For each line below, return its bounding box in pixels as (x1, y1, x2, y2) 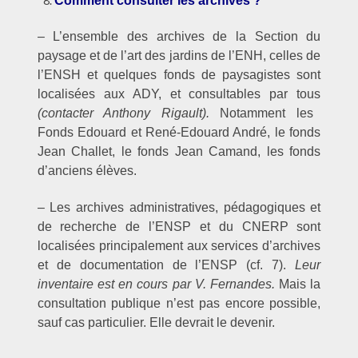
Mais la (274, 276, 321, 291)
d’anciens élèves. (37, 164, 137, 178)
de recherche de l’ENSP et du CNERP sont (37, 219, 321, 233)
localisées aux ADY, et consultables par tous (37, 87, 321, 101)
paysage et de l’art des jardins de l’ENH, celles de (37, 49, 321, 63)
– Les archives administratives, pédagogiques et (37, 200, 321, 214)
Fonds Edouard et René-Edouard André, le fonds (37, 125, 321, 140)
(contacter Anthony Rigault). (37, 106, 221, 121)
